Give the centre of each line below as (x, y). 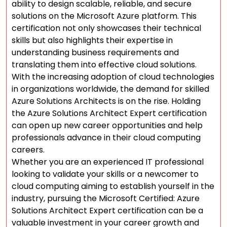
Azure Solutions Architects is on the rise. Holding (106, 101)
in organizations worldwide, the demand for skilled (110, 89)
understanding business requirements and (95, 52)
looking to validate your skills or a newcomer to (105, 174)
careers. (28, 150)
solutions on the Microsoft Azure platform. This (104, 16)
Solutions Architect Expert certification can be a (107, 211)
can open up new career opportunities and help (107, 125)
